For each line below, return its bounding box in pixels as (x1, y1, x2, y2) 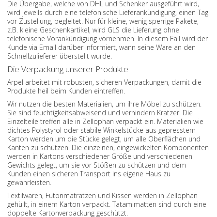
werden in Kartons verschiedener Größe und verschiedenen (7, 152, 192, 161)
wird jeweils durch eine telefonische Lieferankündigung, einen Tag (7, 8, 208, 17)
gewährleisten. (7, 178, 51, 187)
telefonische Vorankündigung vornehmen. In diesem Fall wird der (7, 34, 208, 43)
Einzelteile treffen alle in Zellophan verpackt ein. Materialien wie (7, 117, 203, 126)
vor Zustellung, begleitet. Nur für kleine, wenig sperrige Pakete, (7, 16, 199, 26)
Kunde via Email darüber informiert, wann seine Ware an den (7, 43, 196, 52)
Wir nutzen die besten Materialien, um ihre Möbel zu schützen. (7, 99, 201, 108)
